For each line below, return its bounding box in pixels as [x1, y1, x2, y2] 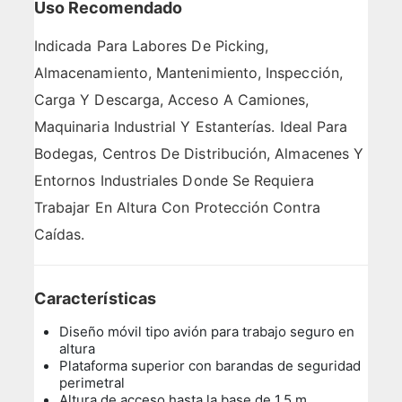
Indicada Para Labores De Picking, [33, 36, 269, 55]
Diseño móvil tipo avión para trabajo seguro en [59, 322, 355, 340]
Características [33, 288, 156, 308]
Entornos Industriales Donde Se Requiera [33, 170, 314, 189]
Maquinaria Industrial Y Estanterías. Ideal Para [33, 117, 348, 135]
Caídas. [33, 224, 85, 243]
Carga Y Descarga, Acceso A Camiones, [33, 90, 310, 109]
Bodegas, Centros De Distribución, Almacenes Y [33, 144, 364, 162]
